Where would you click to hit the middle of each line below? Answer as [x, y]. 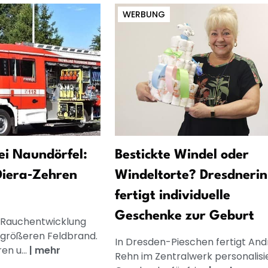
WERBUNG [144, 15]
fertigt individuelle [172, 195]
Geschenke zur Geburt [184, 216]
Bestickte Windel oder [182, 155]
